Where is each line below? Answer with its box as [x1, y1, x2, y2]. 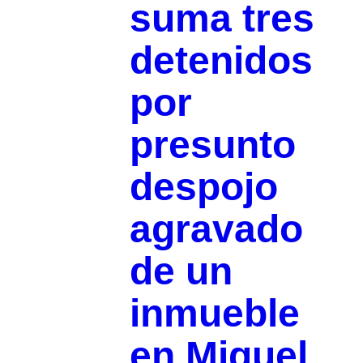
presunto [129, 123, 296, 167]
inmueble [129, 292, 300, 335]
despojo [129, 165, 278, 209]
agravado [129, 207, 303, 251]
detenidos [129, 39, 313, 83]
